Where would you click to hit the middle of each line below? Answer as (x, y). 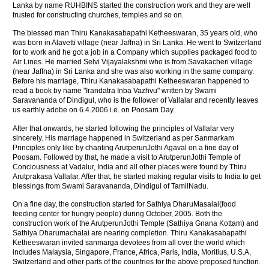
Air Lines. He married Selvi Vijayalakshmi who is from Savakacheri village (133, 62)
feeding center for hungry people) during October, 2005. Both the (118, 213)
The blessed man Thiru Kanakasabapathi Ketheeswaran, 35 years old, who (135, 33)
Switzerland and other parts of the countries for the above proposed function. (137, 261)
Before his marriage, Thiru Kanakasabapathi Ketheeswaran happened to (131, 81)
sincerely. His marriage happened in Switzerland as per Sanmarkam (124, 138)
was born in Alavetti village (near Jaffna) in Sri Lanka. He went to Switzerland (138, 43)
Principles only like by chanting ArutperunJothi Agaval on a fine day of (126, 147)
